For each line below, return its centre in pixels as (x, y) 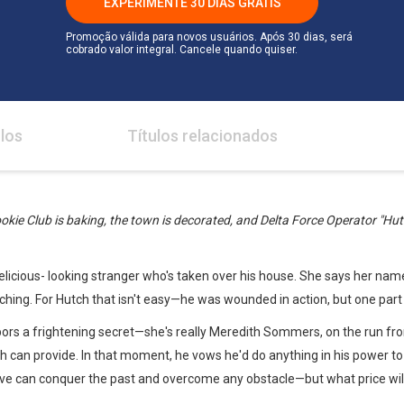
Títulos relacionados (202, 136)
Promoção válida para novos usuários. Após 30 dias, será (209, 37)
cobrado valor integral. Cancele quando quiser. (182, 50)
